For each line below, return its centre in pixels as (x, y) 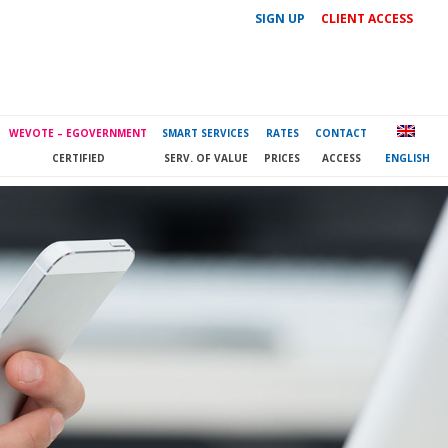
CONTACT (341, 133)
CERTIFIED (78, 158)
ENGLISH (407, 158)
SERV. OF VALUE (205, 158)
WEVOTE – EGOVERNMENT (78, 133)
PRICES (282, 158)
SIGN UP (280, 18)
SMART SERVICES (205, 133)
